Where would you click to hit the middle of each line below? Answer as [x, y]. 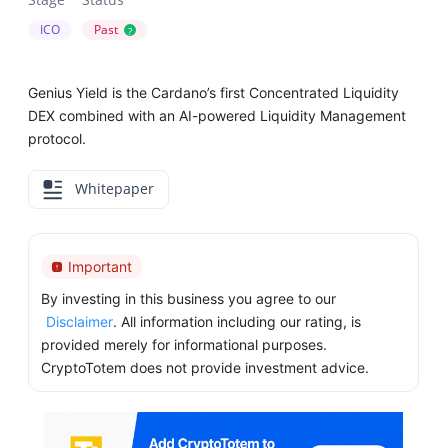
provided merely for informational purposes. [184, 345]
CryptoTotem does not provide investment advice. [205, 368]
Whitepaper [113, 188]
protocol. [57, 138]
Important [100, 267]
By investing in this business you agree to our [189, 299]
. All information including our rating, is [237, 322]
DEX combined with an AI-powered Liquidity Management [217, 115]
